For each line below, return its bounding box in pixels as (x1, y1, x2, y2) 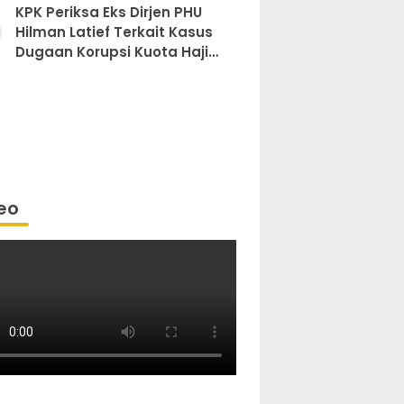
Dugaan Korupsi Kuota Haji (14, 42, 208, 62)
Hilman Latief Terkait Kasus (14, 23, 213, 42)
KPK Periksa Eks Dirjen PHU (14, 3, 202, 23)
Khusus (14, 62, 68, 82)
